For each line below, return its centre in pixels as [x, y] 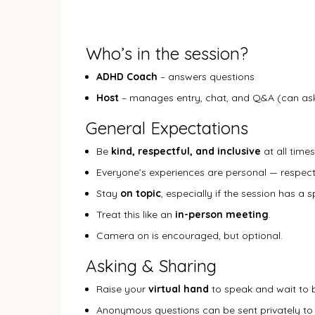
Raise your [122, 289]
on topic [141, 193]
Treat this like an [136, 214]
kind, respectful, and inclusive [186, 151]
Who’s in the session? [167, 53]
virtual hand [179, 289]
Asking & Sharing [151, 266]
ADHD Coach [127, 77]
